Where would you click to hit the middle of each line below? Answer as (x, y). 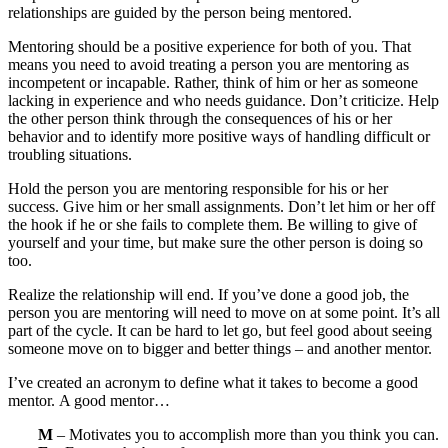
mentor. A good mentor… (89, 401)
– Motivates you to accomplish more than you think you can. (246, 435)
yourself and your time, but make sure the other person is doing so (215, 243)
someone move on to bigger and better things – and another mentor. (220, 349)
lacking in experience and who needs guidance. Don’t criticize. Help (223, 101)
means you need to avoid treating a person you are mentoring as (208, 65)
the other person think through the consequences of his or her (200, 119)
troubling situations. (70, 155)
